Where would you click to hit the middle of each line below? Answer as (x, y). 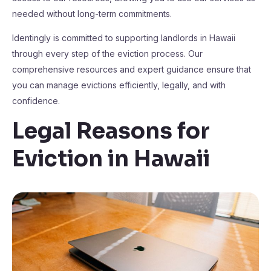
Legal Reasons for (111, 131)
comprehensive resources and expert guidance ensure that (132, 69)
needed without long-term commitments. (92, 14)
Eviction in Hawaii (111, 159)
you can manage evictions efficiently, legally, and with (119, 85)
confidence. (36, 101)
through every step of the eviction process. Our (107, 54)
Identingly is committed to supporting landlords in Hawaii (124, 38)
